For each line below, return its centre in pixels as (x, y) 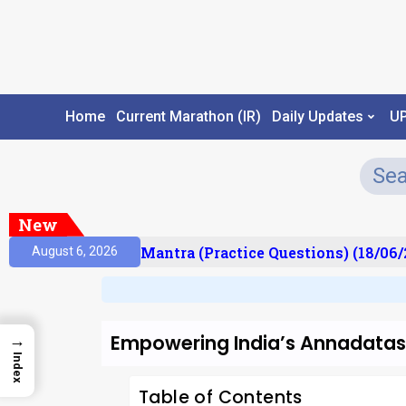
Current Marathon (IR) (188, 117)
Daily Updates (317, 117)
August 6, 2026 (75, 251)
